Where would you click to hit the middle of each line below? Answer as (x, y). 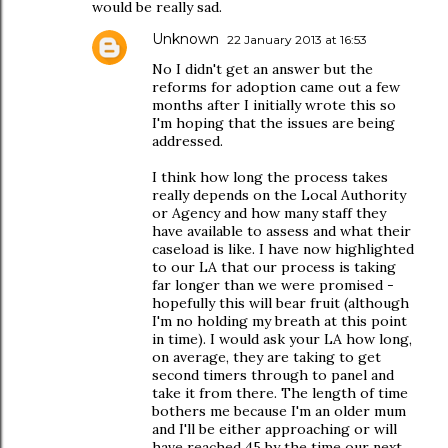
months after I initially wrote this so (274, 105)
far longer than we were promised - (273, 285)
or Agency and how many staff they (269, 213)
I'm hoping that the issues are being (273, 123)
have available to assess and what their (281, 231)
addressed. (187, 141)
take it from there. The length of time (280, 393)
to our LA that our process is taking (274, 267)
